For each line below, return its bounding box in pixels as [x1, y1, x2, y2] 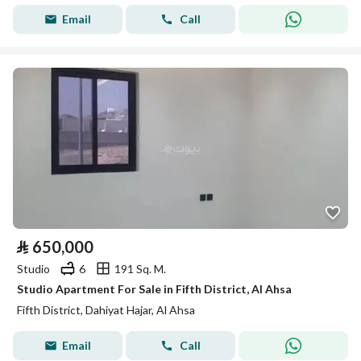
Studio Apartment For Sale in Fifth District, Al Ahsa [17, 282, 292, 296]
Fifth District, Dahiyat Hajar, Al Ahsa [17, 303, 195, 317]
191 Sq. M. [114, 261, 166, 276]
